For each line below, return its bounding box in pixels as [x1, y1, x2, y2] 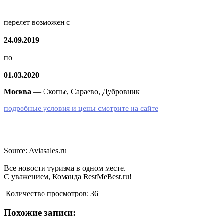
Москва [4, 88, 31, 96]
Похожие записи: [4, 207, 76, 218]
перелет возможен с [4, 18, 70, 27]
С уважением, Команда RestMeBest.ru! [4, 173, 131, 181]
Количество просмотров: [6, 189, 88, 198]
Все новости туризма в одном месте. [4, 164, 126, 173]
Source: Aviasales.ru [4, 146, 66, 155]
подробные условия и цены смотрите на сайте [4, 104, 158, 113]
